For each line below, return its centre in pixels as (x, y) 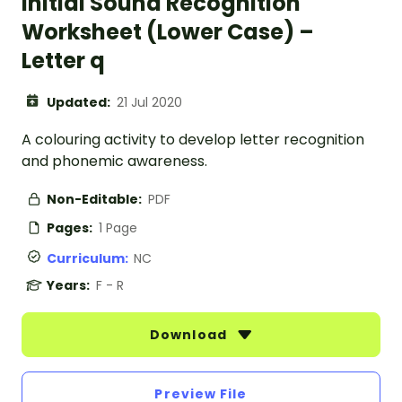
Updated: (80, 103)
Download (190, 335)
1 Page (118, 228)
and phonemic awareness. (114, 162)
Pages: (71, 228)
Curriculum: (90, 259)
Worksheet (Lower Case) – (168, 32)
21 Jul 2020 (149, 103)
